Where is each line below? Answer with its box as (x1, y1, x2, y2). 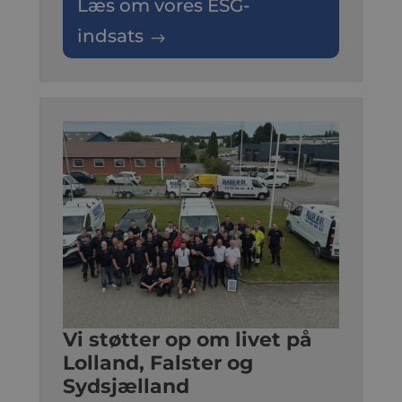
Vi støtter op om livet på (62, 328, 312, 353)
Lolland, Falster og (62, 351, 253, 376)
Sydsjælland (62, 374, 189, 399)
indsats (76, 25, 144, 48)
